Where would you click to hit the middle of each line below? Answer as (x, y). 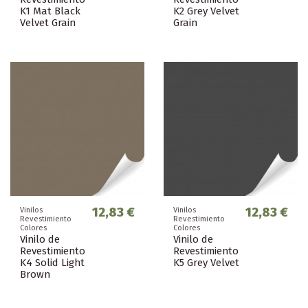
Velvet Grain (48, 22)
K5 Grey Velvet (206, 263)
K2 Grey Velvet (206, 11)
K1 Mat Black (50, 11)
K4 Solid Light (52, 263)
